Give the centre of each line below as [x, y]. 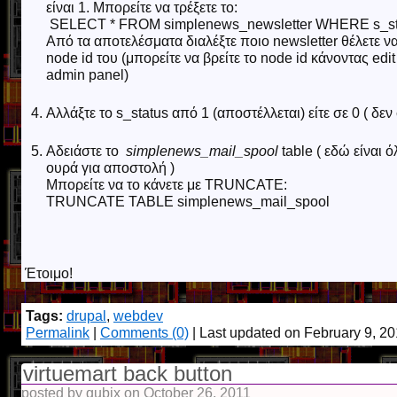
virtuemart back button [128, 374]
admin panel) [87, 75]
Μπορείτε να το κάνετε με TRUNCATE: [167, 185]
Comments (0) [144, 333]
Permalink [58, 333]
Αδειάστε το [86, 151]
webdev [138, 316]
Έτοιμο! [52, 273]
